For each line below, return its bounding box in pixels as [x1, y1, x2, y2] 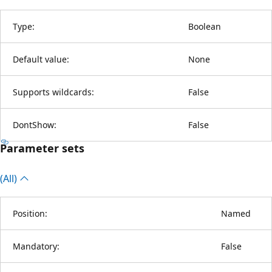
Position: [13, 207, 47, 219]
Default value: [13, 53, 69, 65]
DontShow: [13, 118, 56, 131]
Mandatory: [13, 240, 59, 252]
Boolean [188, 20, 221, 32]
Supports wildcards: [13, 86, 94, 98]
